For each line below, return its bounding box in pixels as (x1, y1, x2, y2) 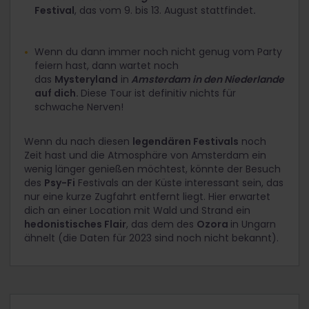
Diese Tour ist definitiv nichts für (81, 86, 236, 101)
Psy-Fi (44, 176, 75, 190)
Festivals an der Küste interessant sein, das (75, 176, 283, 190)
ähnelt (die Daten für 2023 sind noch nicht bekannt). (24, 231, 281, 246)
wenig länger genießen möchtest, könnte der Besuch (24, 162, 281, 177)
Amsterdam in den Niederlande (131, 72, 284, 87)
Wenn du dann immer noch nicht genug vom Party (34, 45, 282, 59)
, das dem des (126, 217, 197, 232)
